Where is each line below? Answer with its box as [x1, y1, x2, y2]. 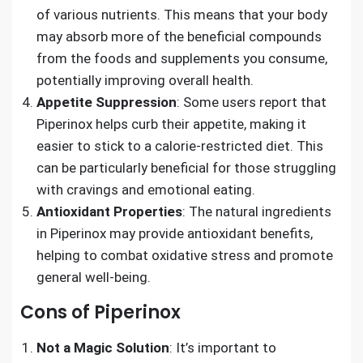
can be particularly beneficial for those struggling [36, 159, 336, 176]
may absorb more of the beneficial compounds [36, 28, 322, 45]
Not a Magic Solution [36, 339, 169, 356]
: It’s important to [169, 339, 276, 356]
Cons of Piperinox [20, 299, 181, 325]
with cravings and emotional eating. [36, 181, 255, 198]
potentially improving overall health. [36, 71, 254, 88]
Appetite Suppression [36, 93, 177, 110]
